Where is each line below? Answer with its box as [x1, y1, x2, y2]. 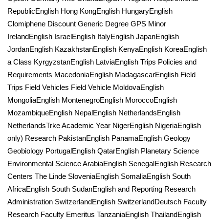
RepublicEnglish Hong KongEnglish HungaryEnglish [7, 7, 173, 15]
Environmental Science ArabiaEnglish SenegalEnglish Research [7, 159, 211, 168]
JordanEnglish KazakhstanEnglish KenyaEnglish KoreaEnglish [7, 45, 207, 53]
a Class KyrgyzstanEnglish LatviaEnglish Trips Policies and [7, 58, 197, 66]
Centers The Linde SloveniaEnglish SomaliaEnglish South [7, 172, 191, 180]
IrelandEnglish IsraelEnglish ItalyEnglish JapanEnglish [7, 32, 179, 41]
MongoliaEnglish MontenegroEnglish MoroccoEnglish [7, 96, 177, 104]
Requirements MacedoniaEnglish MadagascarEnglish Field [7, 70, 196, 79]
